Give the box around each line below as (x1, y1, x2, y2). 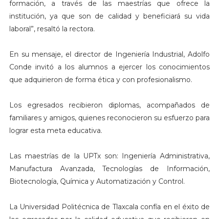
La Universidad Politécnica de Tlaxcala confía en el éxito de (9, 202, 210, 212)
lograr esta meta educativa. (9, 126, 104, 135)
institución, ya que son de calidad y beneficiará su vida (9, 12, 210, 21)
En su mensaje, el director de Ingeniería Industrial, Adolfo (9, 50, 210, 59)
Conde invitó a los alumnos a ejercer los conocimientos (9, 63, 210, 72)
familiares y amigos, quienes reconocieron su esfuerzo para (9, 113, 210, 123)
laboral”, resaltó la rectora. (9, 24, 97, 34)
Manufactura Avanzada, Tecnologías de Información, (9, 164, 210, 174)
